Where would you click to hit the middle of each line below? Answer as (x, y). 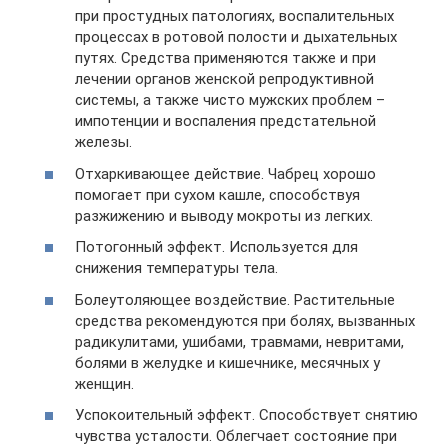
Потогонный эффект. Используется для (216, 247)
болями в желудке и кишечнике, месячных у (227, 362)
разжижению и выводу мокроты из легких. (224, 215)
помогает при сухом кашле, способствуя (217, 194)
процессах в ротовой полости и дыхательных (236, 37)
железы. (103, 142)
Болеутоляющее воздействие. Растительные (235, 299)
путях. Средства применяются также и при (225, 58)
